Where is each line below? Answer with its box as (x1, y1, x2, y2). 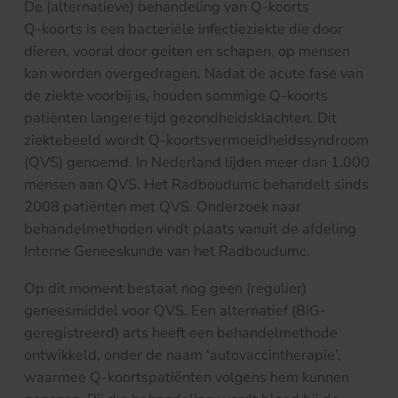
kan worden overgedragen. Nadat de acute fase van (24, 63, 363, 84)
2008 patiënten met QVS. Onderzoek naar (24, 196, 301, 218)
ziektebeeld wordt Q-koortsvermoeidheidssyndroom (24, 130, 369, 151)
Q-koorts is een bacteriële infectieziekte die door (24, 19, 343, 40)
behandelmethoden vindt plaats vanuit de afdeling (24, 219, 356, 240)
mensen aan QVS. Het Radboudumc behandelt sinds (24, 174, 369, 195)
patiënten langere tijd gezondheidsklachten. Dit (24, 107, 337, 129)
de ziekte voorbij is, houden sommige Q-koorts (24, 85, 328, 107)
